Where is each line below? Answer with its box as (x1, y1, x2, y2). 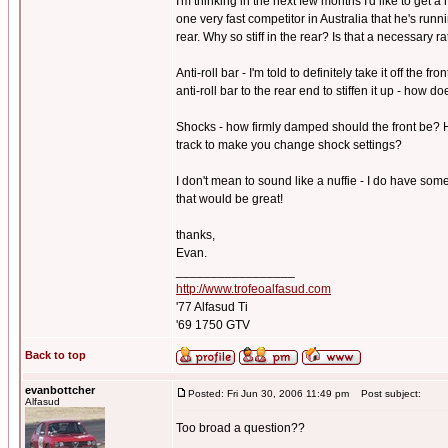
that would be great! (176, 192, 283, 206)
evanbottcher (25, 384, 95, 396)
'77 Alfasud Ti (176, 300, 248, 314)
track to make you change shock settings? (176, 138, 402, 152)
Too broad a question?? (176, 421, 305, 435)
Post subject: (352, 388, 421, 399)
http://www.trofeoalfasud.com (176, 282, 331, 296)
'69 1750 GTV (176, 318, 250, 332)
